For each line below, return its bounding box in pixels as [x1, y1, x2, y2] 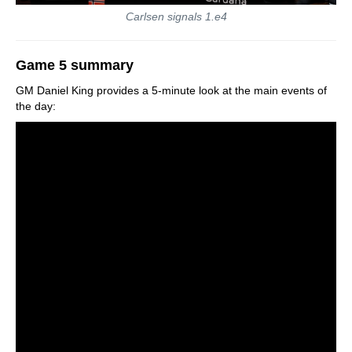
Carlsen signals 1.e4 [125, 9, 227, 23]
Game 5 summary [16, 57, 134, 73]
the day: [16, 99, 56, 112]
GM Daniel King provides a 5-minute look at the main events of [16, 83, 327, 97]
